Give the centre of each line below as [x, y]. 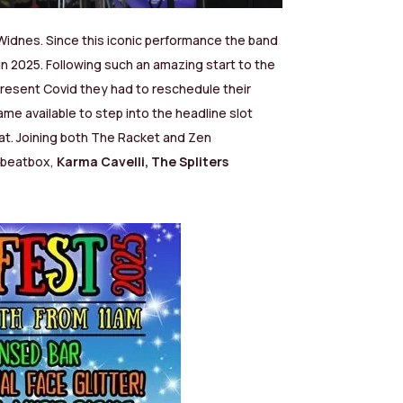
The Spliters [190, 162]
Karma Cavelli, [103, 162]
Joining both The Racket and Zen [114, 138]
